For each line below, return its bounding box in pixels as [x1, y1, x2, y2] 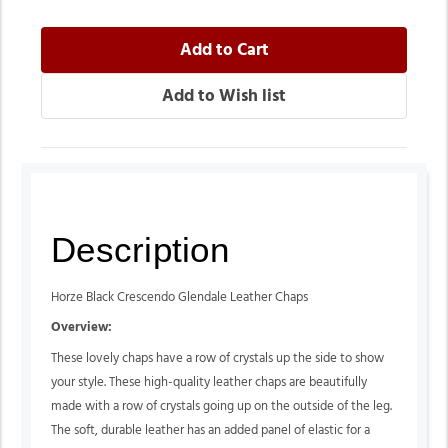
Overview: [51, 321, 112, 335]
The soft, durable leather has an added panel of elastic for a [51, 423, 370, 437]
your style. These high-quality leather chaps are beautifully [51, 375, 367, 389]
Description [51, 229, 229, 269]
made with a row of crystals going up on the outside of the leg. [51, 399, 392, 413]
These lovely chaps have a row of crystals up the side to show [51, 351, 384, 365]
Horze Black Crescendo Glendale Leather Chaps [51, 290, 308, 304]
